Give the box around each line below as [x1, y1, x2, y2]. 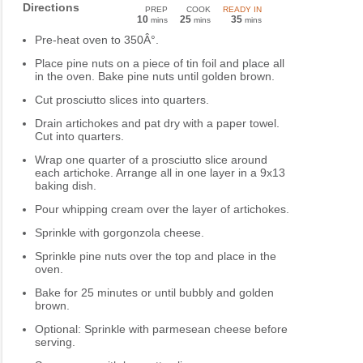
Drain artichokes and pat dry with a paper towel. [35, 117, 280, 130]
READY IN [223, 5, 262, 15]
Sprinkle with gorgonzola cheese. [35, 226, 204, 240]
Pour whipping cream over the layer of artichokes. [35, 203, 289, 216]
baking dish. [35, 179, 96, 193]
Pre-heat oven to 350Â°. [35, 33, 159, 47]
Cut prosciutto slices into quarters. [35, 93, 209, 107]
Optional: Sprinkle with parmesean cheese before [35, 322, 288, 336]
